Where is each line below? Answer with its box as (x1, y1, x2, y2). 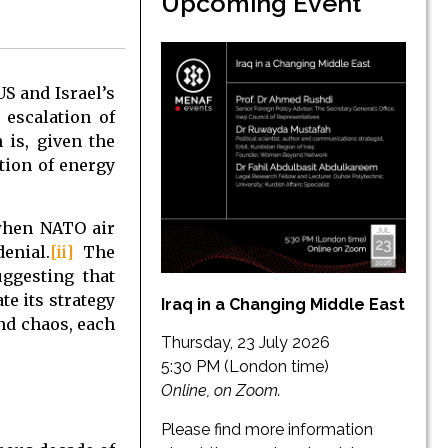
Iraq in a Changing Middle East (161, 295, 405, 315)
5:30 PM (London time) (161, 357, 329, 377)
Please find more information (161, 419, 373, 439)
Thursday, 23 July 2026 (161, 333, 330, 353)
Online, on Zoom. (161, 381, 281, 401)
